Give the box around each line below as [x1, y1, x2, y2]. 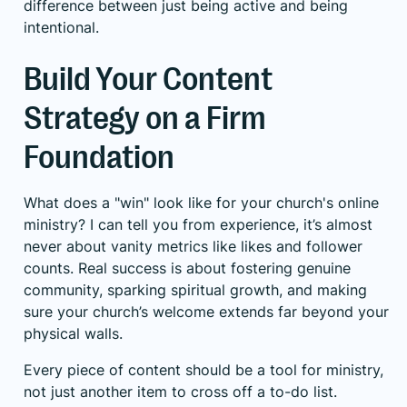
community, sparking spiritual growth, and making [24, 280, 367, 299]
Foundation [24, 138, 174, 176]
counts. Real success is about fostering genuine [24, 258, 351, 277]
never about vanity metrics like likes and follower [24, 236, 362, 255]
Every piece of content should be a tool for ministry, [24, 360, 383, 379]
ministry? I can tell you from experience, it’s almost [24, 214, 372, 233]
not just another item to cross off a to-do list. [24, 382, 337, 401]
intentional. [24, 17, 99, 36]
